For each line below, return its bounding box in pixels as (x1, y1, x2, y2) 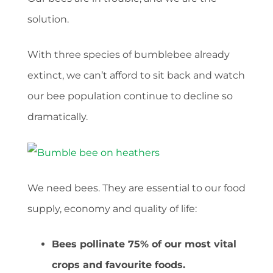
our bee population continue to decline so (27, 90, 233, 102)
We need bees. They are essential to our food (27, 182, 246, 194)
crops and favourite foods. (52, 258, 185, 271)
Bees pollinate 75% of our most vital (52, 238, 236, 250)
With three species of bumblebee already (27, 49, 230, 60)
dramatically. (27, 111, 88, 122)
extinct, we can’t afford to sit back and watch (27, 69, 245, 81)
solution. (27, 13, 69, 25)
